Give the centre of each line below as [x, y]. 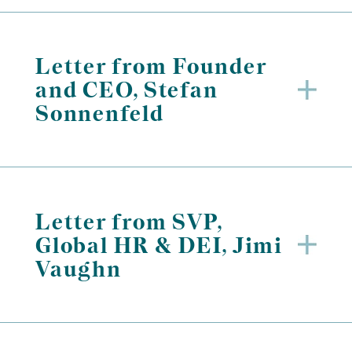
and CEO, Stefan [127, 90]
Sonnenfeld [100, 114]
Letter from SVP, [129, 221]
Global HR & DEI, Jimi [159, 245]
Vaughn [79, 268]
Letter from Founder [151, 66]
